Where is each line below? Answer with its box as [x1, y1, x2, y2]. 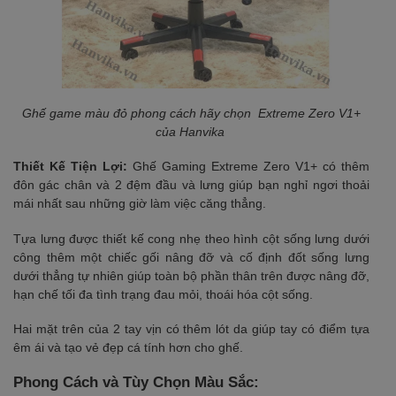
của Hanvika [155, 125, 228, 140]
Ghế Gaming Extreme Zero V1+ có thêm [127, 159, 369, 174]
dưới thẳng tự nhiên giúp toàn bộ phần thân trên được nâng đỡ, [13, 268, 369, 283]
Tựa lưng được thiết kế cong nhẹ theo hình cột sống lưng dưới [13, 231, 369, 246]
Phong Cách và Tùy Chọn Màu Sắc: [13, 373, 259, 391]
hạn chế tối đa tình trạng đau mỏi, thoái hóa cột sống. [13, 286, 313, 301]
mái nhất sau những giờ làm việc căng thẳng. [13, 196, 266, 211]
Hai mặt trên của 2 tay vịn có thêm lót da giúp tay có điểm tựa [13, 321, 369, 336]
